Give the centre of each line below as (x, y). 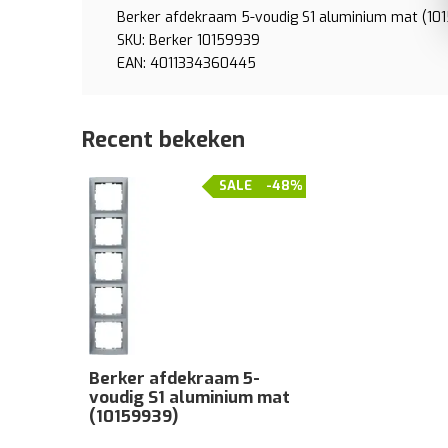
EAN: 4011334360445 (186, 63)
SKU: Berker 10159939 (188, 40)
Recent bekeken (163, 139)
